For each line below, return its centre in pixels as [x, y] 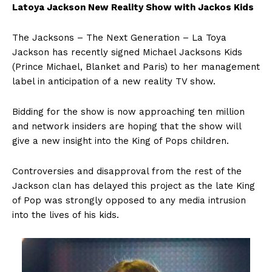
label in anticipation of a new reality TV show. [114, 82]
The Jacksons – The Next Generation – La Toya [119, 38]
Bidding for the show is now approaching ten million [128, 112]
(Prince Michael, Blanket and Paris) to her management [136, 67]
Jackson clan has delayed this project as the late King [134, 186]
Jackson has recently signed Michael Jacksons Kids [127, 53]
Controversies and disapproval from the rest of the [127, 172]
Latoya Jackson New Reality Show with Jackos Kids [133, 8]
